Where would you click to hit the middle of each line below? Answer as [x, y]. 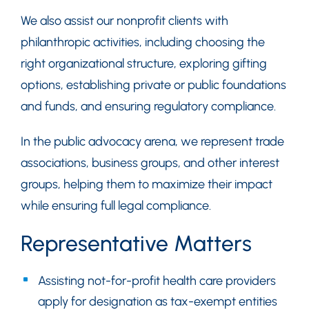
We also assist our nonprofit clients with [124, 21]
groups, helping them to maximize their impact [147, 184]
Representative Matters [136, 243]
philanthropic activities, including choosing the [143, 42]
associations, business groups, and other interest [150, 163]
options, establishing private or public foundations [153, 85]
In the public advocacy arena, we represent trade [152, 141]
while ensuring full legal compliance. [116, 206]
